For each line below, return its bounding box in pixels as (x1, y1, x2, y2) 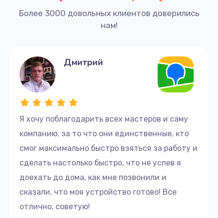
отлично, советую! (19, 201, 90, 211)
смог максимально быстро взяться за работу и (19, 143, 198, 153)
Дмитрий (64, 56, 103, 68)
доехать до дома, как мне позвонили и (19, 172, 166, 182)
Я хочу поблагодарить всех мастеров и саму (19, 114, 188, 124)
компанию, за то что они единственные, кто (19, 128, 189, 138)
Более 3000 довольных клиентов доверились (18, 8, 200, 18)
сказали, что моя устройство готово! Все (19, 187, 177, 197)
